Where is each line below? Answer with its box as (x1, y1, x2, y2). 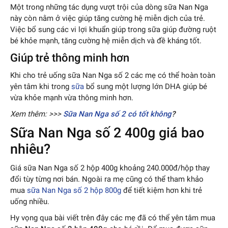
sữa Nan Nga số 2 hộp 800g (27, 185, 121, 195)
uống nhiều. (10, 196, 51, 206)
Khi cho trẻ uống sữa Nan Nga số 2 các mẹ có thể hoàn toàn (10, 70, 215, 80)
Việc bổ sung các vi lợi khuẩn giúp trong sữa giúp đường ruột (10, 24, 216, 34)
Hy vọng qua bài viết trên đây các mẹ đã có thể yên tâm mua (10, 213, 215, 222)
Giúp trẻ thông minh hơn (10, 51, 129, 64)
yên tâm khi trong (10, 81, 71, 91)
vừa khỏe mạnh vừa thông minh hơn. (10, 93, 133, 102)
